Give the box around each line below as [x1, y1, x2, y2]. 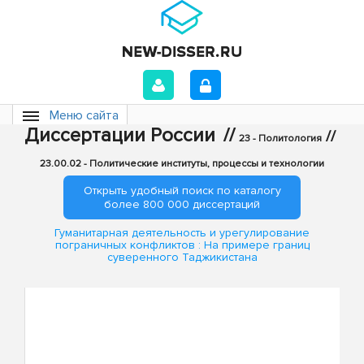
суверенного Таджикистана [106, 250, 258, 265]
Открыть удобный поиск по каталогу [83, 184, 281, 197]
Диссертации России [24, 123, 215, 147]
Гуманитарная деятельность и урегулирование [54, 226, 310, 240]
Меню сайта [50, 107, 119, 123]
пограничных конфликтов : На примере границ [54, 238, 310, 253]
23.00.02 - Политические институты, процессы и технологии [40, 158, 324, 170]
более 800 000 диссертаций [104, 197, 260, 211]
